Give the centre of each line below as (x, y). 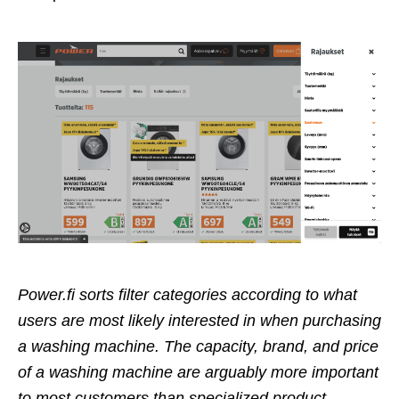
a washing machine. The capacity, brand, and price (198, 346)
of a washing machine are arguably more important (198, 372)
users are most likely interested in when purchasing (199, 320)
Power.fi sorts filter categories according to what (187, 294)
